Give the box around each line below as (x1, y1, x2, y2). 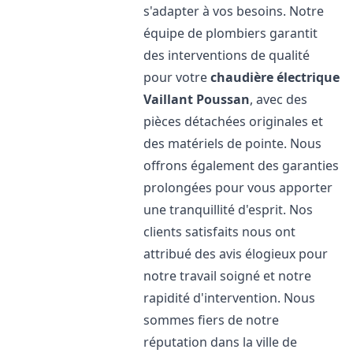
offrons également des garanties (143, 157, 340, 174)
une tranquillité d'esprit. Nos (143, 201, 314, 218)
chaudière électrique (210, 69, 340, 86)
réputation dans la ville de (143, 333, 298, 351)
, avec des (250, 91, 308, 108)
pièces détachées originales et (143, 113, 324, 130)
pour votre (143, 69, 211, 86)
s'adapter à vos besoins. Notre (143, 2, 325, 20)
